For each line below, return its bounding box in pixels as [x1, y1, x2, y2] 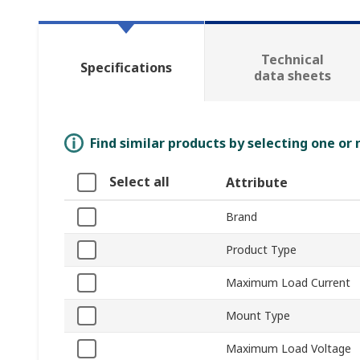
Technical [260, 51, 324, 69]
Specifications [80, 59, 172, 77]
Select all [109, 173, 170, 191]
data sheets [253, 67, 331, 85]
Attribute [226, 174, 288, 192]
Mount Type [226, 308, 290, 324]
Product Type [226, 242, 297, 258]
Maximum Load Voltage [226, 341, 351, 357]
